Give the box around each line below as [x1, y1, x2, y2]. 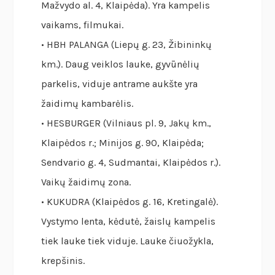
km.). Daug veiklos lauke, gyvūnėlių [41, 58, 200, 71]
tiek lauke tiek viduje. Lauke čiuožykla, [41, 235, 214, 247]
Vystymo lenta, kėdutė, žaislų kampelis [41, 215, 216, 228]
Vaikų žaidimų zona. [41, 176, 131, 188]
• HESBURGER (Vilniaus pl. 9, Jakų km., [41, 117, 212, 130]
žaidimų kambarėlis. [41, 98, 134, 110]
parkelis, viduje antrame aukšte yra [41, 78, 198, 90]
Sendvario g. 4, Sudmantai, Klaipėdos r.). [41, 157, 221, 169]
